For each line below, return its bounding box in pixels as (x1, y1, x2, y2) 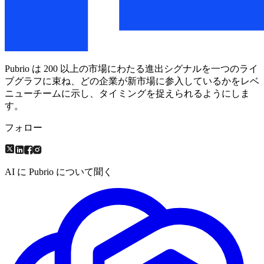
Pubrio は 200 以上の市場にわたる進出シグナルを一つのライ (5, 63, 258, 74)
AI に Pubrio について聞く (5, 166, 113, 177)
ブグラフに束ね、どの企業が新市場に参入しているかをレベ (5, 75, 259, 86)
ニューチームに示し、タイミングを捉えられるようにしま (5, 88, 250, 98)
